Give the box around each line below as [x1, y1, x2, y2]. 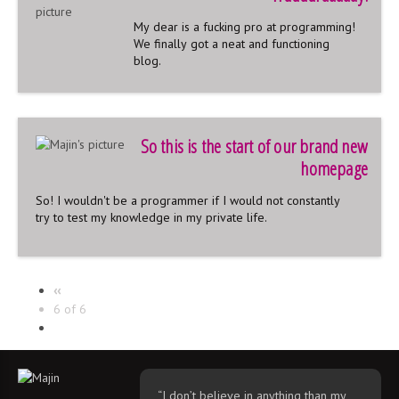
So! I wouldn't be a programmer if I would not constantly [36, 191, 340, 208]
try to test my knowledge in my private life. [36, 208, 267, 225]
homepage [300, 155, 368, 181]
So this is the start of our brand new [140, 133, 368, 159]
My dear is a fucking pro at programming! [134, 18, 355, 35]
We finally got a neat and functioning [134, 35, 330, 52]
